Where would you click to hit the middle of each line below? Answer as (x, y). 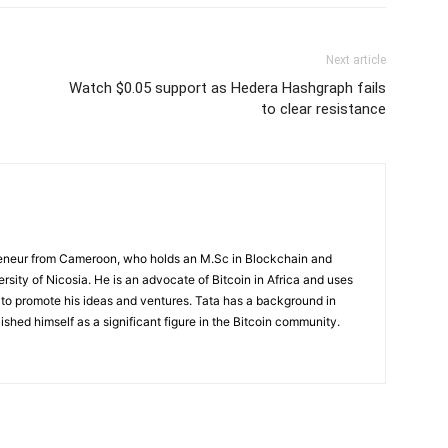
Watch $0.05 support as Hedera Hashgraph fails (227, 88)
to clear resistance (323, 109)
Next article (356, 60)
